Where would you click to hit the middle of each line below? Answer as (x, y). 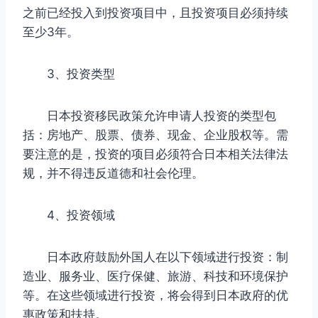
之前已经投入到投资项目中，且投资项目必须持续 (155, 12)
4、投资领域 (69, 215)
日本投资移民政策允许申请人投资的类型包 (149, 115)
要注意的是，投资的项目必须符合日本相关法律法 (155, 154)
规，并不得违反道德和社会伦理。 (113, 173)
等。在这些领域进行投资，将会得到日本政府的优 (155, 295)
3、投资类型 (69, 73)
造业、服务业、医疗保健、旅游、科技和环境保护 (155, 276)
